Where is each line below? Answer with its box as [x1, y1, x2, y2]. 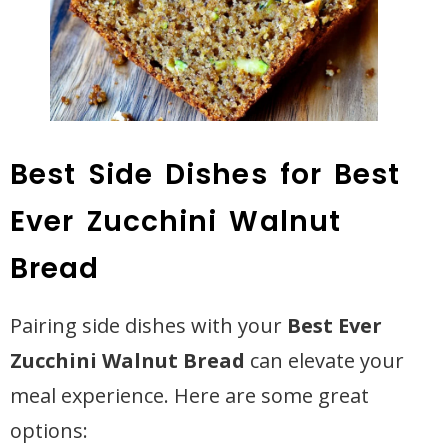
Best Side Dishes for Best [10, 155, 401, 194]
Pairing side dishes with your [10, 312, 287, 339]
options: [10, 417, 88, 444]
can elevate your [245, 347, 404, 374]
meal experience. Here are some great [10, 382, 369, 409]
